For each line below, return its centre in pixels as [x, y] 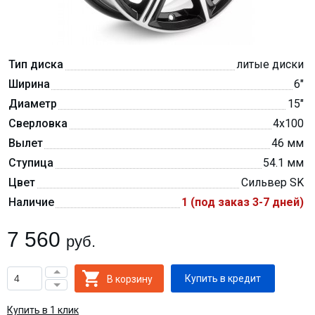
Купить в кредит [223, 278]
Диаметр [33, 104]
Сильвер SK [272, 182]
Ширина [29, 84]
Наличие [31, 202]
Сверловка [38, 123]
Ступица [31, 163]
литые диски [270, 64]
